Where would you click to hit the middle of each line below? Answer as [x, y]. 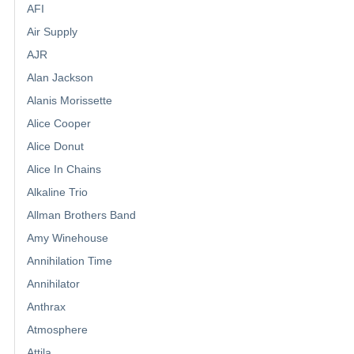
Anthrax [46, 307]
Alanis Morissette [70, 101]
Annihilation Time [70, 261]
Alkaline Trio [57, 192]
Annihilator [53, 284]
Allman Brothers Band [81, 215]
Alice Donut [55, 147]
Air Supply [52, 32]
